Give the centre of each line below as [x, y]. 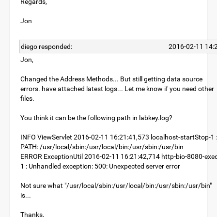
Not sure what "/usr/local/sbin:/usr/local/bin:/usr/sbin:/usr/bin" [116, 186]
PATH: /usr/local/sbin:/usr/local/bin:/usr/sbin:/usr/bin [102, 147]
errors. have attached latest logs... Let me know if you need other [117, 89]
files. [27, 98]
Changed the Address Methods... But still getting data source [111, 79]
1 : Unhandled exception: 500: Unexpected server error [100, 166]
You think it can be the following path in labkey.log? [96, 118]
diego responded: [46, 46]
